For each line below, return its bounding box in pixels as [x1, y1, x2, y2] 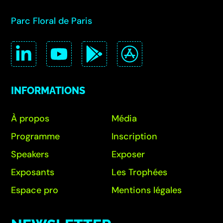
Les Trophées [111, 166, 167, 178]
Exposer [111, 148, 145, 160]
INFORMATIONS [11, 85, 86, 97]
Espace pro [11, 184, 59, 196]
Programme [11, 130, 60, 142]
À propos [11, 112, 50, 124]
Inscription [111, 130, 157, 142]
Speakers [11, 148, 49, 160]
